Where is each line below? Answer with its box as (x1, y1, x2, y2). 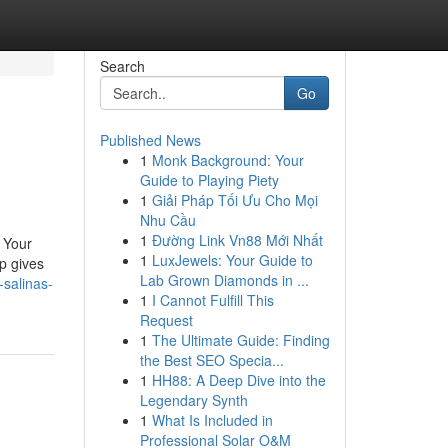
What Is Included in (151, 410, 273, 430)
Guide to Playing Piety (139, 170, 279, 190)
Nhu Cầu (139, 210, 196, 230)
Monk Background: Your (151, 150, 304, 170)
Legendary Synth (139, 390, 248, 410)
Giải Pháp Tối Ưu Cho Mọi (151, 190, 318, 210)
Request (139, 310, 193, 330)
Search (99, 56, 145, 76)
